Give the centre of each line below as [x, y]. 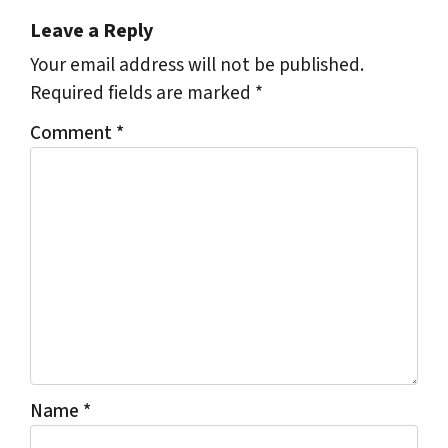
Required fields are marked [142, 93]
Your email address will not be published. [197, 65]
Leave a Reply [91, 31]
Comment [73, 133]
